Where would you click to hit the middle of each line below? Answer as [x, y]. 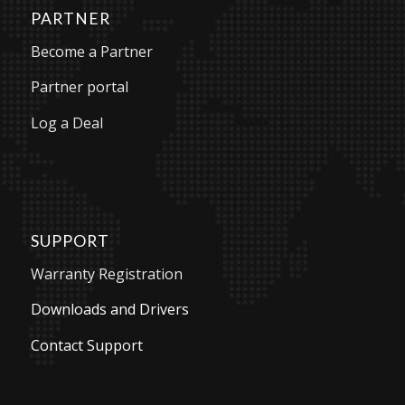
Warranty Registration [106, 273]
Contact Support [86, 346]
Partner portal [79, 87]
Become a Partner [91, 51]
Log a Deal [66, 122]
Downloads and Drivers [109, 310]
